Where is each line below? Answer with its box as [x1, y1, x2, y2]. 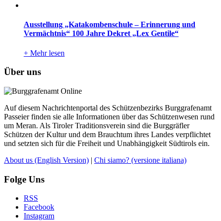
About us [4, 156, 35, 165]
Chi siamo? [94, 156, 131, 165]
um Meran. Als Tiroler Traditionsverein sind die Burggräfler [4, 121, 189, 130]
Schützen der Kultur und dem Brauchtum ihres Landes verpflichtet [4, 130, 211, 139]
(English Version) [35, 156, 89, 165]
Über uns [4, 67, 41, 77]
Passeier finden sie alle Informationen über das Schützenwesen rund [4, 112, 215, 121]
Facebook [24, 203, 54, 212]
